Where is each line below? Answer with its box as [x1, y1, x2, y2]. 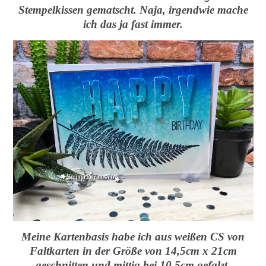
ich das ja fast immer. [83, 18, 183, 30]
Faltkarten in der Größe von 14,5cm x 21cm [29, 244, 237, 257]
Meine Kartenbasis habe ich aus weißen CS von [21, 230, 245, 243]
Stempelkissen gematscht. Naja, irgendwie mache [18, 4, 248, 16]
